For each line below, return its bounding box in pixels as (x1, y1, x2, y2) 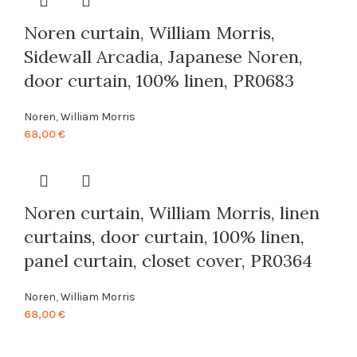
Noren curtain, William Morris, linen (24, 201, 320, 224)
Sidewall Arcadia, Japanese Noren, (24, 45, 303, 68)
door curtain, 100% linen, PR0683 (24, 69, 294, 92)
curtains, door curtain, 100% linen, (24, 225, 304, 248)
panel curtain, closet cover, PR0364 (24, 249, 312, 272)
